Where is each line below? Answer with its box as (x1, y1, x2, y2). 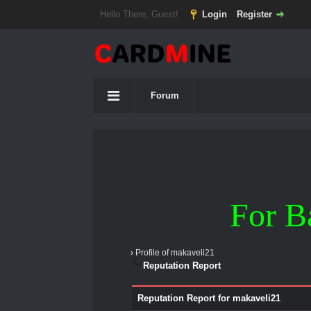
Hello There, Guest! (100, 9, 181, 19)
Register (237, 9, 272, 19)
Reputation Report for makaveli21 (137, 293, 280, 303)
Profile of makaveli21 (135, 248, 215, 258)
